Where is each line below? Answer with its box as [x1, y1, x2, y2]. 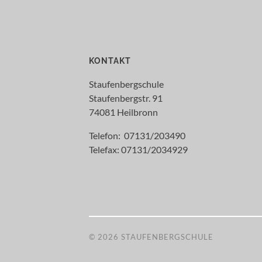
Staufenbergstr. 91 [89, 92, 163, 104]
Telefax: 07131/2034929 [89, 144, 188, 156]
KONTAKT [89, 56, 131, 66]
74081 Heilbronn [89, 106, 158, 118]
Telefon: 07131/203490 [89, 130, 185, 142]
